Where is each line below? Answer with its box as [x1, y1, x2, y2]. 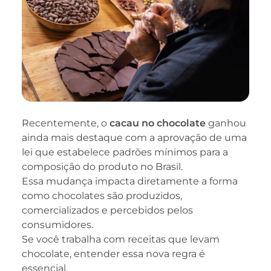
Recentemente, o [22, 117, 109, 129]
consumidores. [22, 218, 93, 230]
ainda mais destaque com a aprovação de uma [22, 131, 247, 143]
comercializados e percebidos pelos [22, 204, 193, 216]
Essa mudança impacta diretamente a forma [22, 175, 238, 187]
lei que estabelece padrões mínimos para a [22, 146, 228, 158]
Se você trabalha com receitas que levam [22, 233, 220, 245]
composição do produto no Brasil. [22, 160, 183, 172]
